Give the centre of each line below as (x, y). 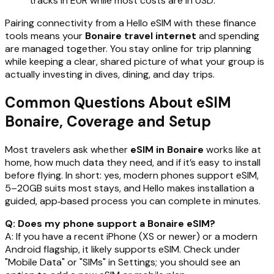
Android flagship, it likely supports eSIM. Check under (123, 249)
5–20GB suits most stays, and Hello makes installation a (130, 188)
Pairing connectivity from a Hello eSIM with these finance (131, 23)
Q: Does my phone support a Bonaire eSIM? (110, 223)
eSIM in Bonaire (167, 149)
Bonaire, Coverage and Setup (108, 121)
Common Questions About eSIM (118, 102)
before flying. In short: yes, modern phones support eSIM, (132, 175)
